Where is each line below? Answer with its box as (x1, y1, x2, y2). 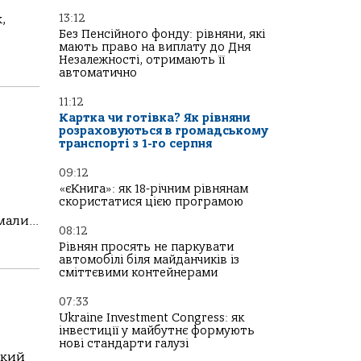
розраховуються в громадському (59, 124, 268, 138)
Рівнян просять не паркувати (59, 240, 234, 254)
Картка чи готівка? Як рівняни (59, 111, 251, 125)
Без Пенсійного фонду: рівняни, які (59, 27, 265, 41)
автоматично (59, 66, 137, 80)
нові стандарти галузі (59, 337, 189, 351)
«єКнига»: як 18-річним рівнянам (59, 182, 248, 196)
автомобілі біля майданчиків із (59, 253, 239, 267)
